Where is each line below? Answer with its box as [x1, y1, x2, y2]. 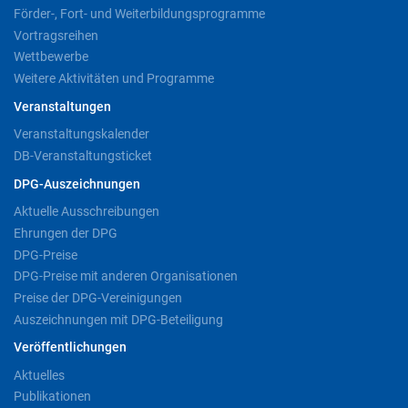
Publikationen [14, 389, 91, 404]
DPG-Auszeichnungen [14, 176, 140, 192]
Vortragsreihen [14, 27, 98, 43]
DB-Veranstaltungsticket [14, 148, 152, 163]
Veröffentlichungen [14, 340, 127, 356]
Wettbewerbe [14, 49, 88, 65]
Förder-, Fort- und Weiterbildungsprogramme [14, 6, 265, 21]
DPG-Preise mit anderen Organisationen [14, 269, 238, 284]
